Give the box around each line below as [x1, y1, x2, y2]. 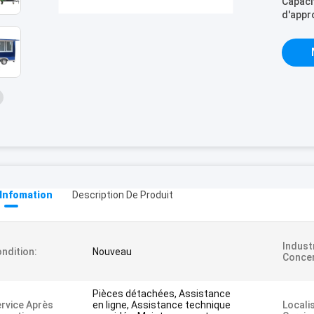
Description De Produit [72, 189, 173, 200]
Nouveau [93, 246, 132, 257]
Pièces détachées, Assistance [93, 288, 231, 299]
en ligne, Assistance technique [93, 299, 231, 310]
